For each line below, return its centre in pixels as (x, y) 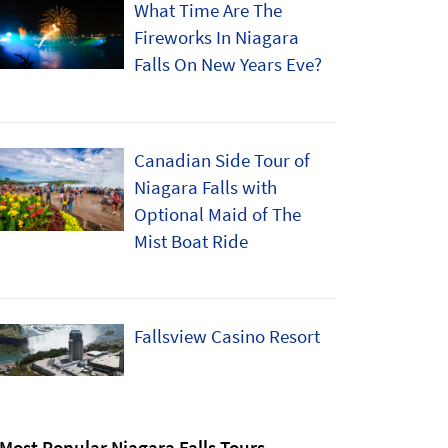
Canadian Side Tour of (222, 159)
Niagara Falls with (205, 186)
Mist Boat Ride (191, 240)
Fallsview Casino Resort (227, 336)
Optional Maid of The (217, 213)
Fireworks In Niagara (216, 37)
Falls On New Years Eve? (228, 64)
